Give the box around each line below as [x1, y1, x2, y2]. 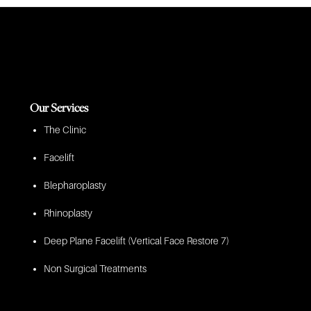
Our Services [29, 100, 88, 115]
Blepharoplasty [43, 180, 106, 191]
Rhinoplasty [43, 208, 92, 219]
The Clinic [43, 124, 86, 135]
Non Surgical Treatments [43, 263, 146, 274]
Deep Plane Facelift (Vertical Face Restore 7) [43, 235, 229, 246]
